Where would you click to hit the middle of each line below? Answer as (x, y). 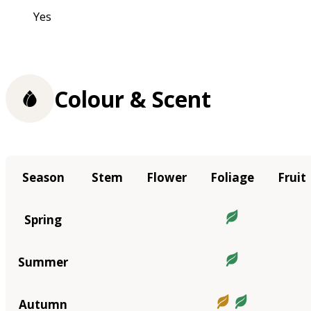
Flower (167, 177)
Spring (43, 219)
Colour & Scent (133, 99)
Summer (43, 262)
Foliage (232, 177)
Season (43, 177)
